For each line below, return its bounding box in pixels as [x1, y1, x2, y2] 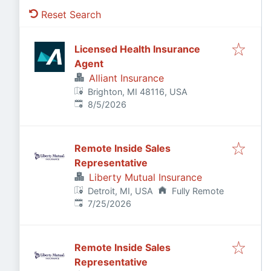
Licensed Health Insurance [74, 43, 200, 55]
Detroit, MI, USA [88, 186, 154, 196]
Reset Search [41, 8, 101, 21]
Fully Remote [171, 186, 224, 196]
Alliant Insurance [89, 72, 164, 84]
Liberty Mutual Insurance [89, 171, 202, 183]
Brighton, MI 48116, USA [88, 87, 188, 97]
